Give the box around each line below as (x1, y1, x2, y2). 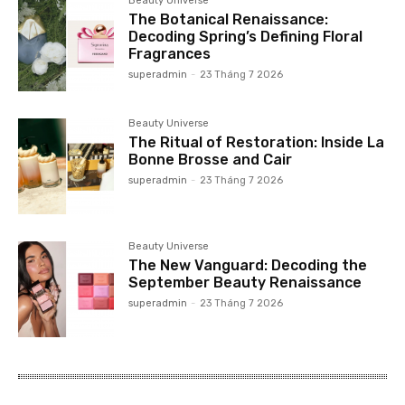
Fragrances (128, 45, 212, 63)
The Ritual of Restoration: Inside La (128, 134, 385, 152)
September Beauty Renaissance (128, 274, 363, 292)
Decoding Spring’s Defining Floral (128, 28, 363, 46)
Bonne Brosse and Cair (128, 151, 293, 169)
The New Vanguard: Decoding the (128, 257, 368, 275)
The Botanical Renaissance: (128, 11, 329, 29)
